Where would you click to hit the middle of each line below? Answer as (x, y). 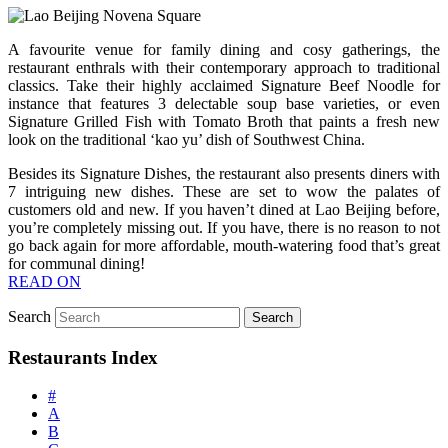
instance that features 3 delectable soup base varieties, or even (224, 103)
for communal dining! (76, 263)
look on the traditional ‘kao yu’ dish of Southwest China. (186, 139)
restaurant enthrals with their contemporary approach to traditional (224, 67)
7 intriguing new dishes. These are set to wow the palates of (224, 191)
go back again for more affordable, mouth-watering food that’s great (224, 245)
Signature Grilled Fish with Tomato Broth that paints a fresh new (224, 121)
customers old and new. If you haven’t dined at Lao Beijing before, (224, 209)
